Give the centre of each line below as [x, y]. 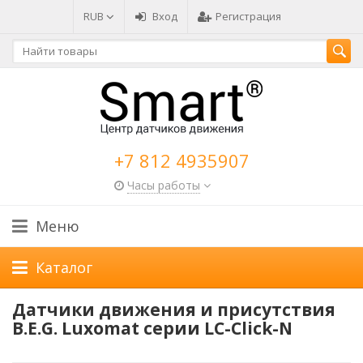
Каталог [64, 267]
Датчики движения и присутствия [174, 310]
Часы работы [163, 185]
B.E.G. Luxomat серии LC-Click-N [152, 328]
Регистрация [248, 16]
